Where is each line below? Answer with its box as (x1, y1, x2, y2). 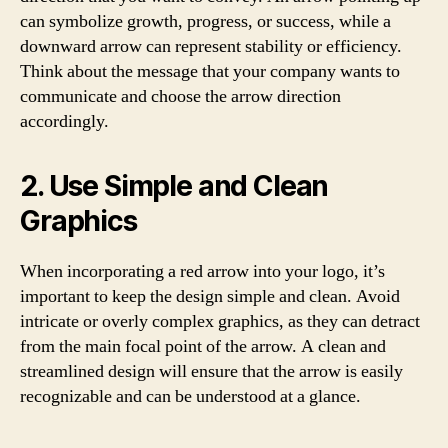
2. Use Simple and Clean (20, 169, 329, 203)
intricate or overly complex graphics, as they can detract (20, 310, 420, 333)
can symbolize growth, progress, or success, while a (20, 10, 391, 33)
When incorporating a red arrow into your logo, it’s (20, 260, 385, 283)
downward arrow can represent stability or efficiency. (20, 35, 402, 58)
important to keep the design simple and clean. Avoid (20, 285, 400, 308)
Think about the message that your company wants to (20, 60, 400, 83)
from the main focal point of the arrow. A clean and (20, 335, 386, 358)
